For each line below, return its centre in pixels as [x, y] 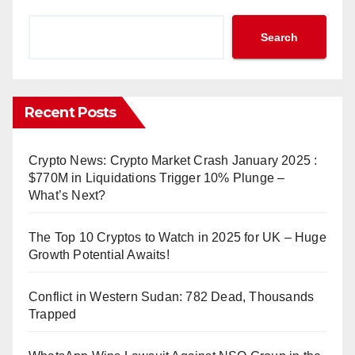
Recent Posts [71, 113]
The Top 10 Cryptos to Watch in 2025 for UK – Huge [177, 237]
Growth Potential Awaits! [99, 255]
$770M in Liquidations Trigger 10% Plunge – [157, 178]
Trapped [53, 314]
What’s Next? [67, 195]
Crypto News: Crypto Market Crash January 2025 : [173, 160]
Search [279, 37]
